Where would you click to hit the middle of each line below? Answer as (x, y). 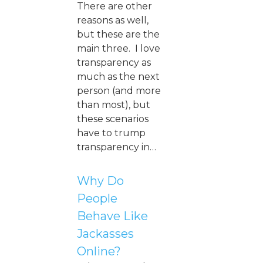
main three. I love (119, 48)
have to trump (111, 133)
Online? (99, 251)
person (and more (119, 90)
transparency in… (117, 147)
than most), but (114, 104)
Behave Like (112, 216)
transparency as (114, 62)
